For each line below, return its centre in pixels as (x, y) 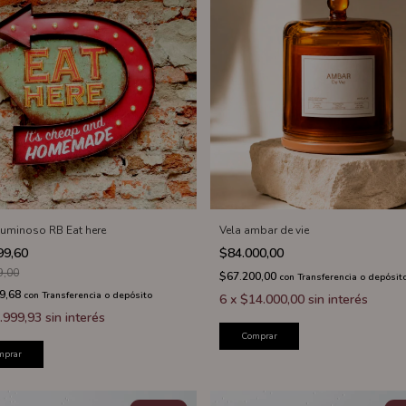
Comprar (259, 337)
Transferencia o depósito (97, 296)
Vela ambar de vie (264, 231)
